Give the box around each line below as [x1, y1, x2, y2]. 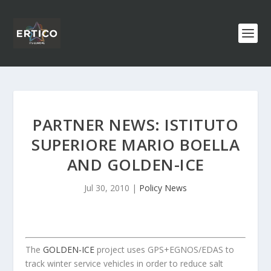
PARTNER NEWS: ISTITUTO [33, 114, 238, 135]
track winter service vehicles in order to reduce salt [25, 258, 224, 269]
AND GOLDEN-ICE [67, 154, 204, 175]
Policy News [139, 182, 187, 194]
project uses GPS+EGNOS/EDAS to [94, 244, 235, 255]
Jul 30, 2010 [84, 182, 129, 194]
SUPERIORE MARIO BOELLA [31, 134, 240, 155]
